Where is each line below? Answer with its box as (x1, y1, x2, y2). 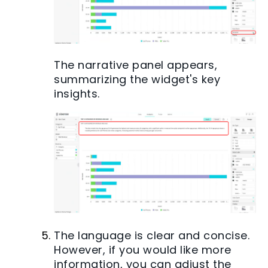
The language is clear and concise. (54, 228, 249, 243)
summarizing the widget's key (54, 71, 220, 87)
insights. (54, 86, 100, 101)
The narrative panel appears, (54, 57, 217, 72)
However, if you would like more (54, 242, 232, 258)
